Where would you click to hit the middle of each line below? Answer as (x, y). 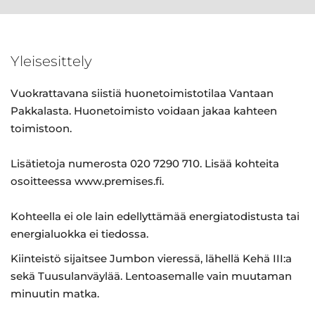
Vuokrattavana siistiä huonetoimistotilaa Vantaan (142, 93)
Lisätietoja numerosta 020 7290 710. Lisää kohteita (145, 163)
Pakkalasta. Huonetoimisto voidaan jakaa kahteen (144, 111)
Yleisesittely (51, 61)
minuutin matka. (55, 294)
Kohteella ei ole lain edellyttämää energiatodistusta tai (155, 216)
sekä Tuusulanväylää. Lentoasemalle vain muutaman (151, 276)
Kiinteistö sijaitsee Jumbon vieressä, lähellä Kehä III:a (151, 258)
